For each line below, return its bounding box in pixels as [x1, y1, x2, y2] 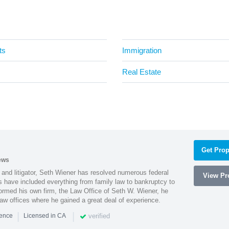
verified [86, 212, 110, 220]
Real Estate [122, 67, 161, 76]
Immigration [122, 45, 162, 55]
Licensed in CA [23, 212, 66, 220]
